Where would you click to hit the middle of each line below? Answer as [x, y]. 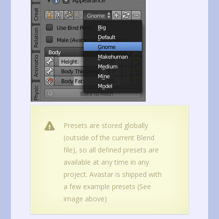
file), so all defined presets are [111, 150]
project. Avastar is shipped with [113, 174]
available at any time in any [107, 162]
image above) [86, 198]
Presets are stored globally [106, 125]
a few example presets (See [108, 186]
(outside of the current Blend [109, 137]
